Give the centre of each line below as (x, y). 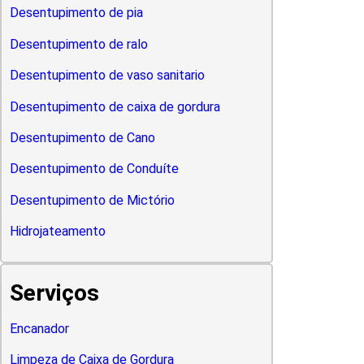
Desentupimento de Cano (82, 137)
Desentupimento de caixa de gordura (115, 106)
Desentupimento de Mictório (92, 200)
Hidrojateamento (57, 232)
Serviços (54, 292)
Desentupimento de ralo (78, 44)
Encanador (39, 328)
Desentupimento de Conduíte (94, 169)
